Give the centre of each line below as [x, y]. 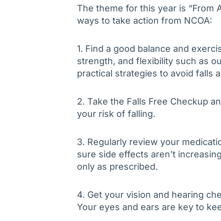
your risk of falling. [116, 114]
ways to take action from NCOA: [145, 21]
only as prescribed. [117, 167]
